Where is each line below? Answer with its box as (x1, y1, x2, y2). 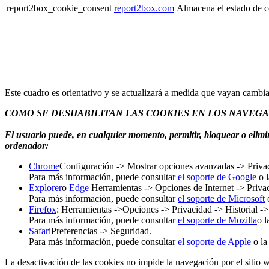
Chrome (29, 160, 59, 171)
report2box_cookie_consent (7, 2, 112, 13)
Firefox (29, 204, 56, 214)
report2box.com (114, 2, 174, 13)
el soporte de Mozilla (178, 214, 257, 225)
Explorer (29, 182, 62, 193)
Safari (29, 225, 51, 236)
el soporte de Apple (178, 236, 251, 247)
